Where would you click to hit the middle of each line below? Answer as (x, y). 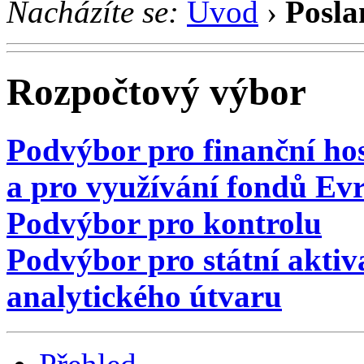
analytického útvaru (144, 296)
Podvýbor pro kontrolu (164, 223)
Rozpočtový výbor (156, 92)
